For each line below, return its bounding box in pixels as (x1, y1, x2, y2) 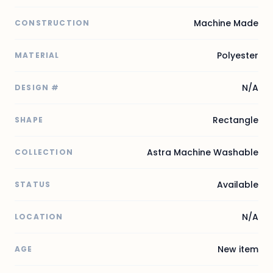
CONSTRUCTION (15, 18, 90, 29)
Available (217, 179, 258, 191)
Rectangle (213, 114, 258, 127)
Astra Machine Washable (147, 146, 258, 159)
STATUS (15, 179, 51, 190)
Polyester (217, 49, 258, 62)
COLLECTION (15, 147, 73, 158)
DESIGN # (15, 82, 60, 93)
